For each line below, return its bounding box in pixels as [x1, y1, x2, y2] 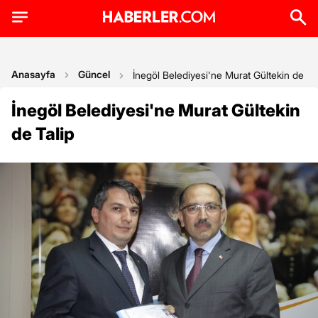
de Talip [11, 124, 75, 144]
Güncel [78, 68, 110, 80]
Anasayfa [11, 68, 55, 80]
